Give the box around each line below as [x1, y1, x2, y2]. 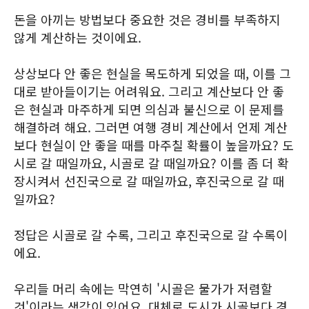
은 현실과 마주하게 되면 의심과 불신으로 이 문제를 [14, 100, 284, 118]
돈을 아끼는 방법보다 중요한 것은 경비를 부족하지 [14, 10, 281, 28]
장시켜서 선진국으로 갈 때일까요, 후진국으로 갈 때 [14, 172, 284, 190]
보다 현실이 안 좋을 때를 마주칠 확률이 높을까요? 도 [14, 136, 294, 154]
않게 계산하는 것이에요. [14, 28, 141, 46]
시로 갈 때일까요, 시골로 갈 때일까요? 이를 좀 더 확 [14, 154, 289, 172]
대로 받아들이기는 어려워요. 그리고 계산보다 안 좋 [14, 82, 284, 100]
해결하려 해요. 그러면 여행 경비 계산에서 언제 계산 [14, 118, 288, 136]
